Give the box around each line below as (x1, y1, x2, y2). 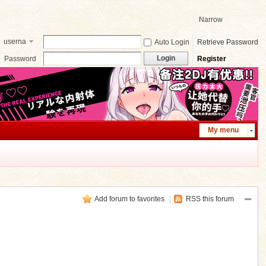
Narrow (198, 15, 223, 24)
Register (197, 55, 226, 63)
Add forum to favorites (94, 195, 164, 203)
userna (3, 37, 26, 46)
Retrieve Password (197, 38, 258, 46)
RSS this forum (185, 195, 234, 203)
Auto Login (154, 38, 189, 46)
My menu (208, 126, 239, 134)
